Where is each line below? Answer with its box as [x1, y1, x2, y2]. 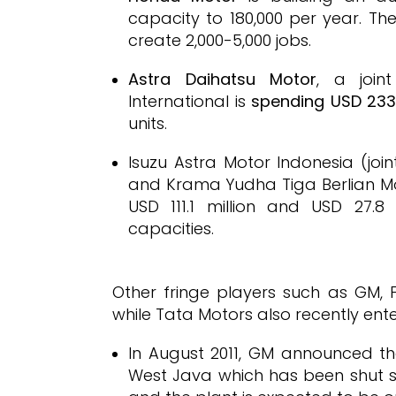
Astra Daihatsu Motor [128, 68, 316, 90]
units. [128, 112, 167, 134]
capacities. [128, 217, 214, 240]
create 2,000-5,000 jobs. [128, 29, 311, 51]
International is [128, 90, 251, 112]
